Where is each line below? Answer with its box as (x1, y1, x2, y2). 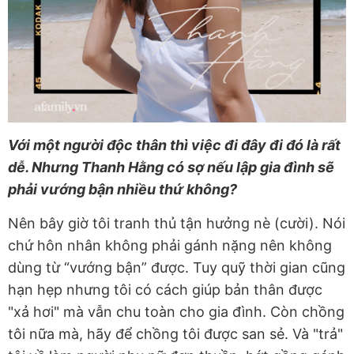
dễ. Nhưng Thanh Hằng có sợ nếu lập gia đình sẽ (8, 158, 334, 175)
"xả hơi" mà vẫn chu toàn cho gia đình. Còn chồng (8, 303, 345, 320)
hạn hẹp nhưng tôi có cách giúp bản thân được (8, 281, 322, 298)
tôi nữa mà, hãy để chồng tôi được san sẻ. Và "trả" (8, 325, 343, 342)
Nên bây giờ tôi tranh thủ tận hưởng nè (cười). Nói (8, 214, 345, 232)
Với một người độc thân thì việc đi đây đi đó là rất (8, 136, 341, 153)
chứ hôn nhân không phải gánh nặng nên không (8, 236, 332, 254)
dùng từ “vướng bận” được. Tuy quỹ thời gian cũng (8, 258, 345, 276)
